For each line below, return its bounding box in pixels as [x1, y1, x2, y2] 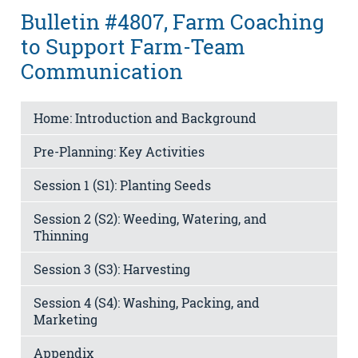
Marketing [34, 310, 97, 328]
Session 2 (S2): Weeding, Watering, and [34, 209, 267, 227]
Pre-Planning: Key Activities [34, 142, 205, 160]
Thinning [34, 226, 89, 244]
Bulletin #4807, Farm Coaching [21, 8, 324, 36]
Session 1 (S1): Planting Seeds [34, 176, 211, 193]
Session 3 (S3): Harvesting [34, 260, 190, 277]
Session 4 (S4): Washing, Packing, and [34, 293, 260, 311]
